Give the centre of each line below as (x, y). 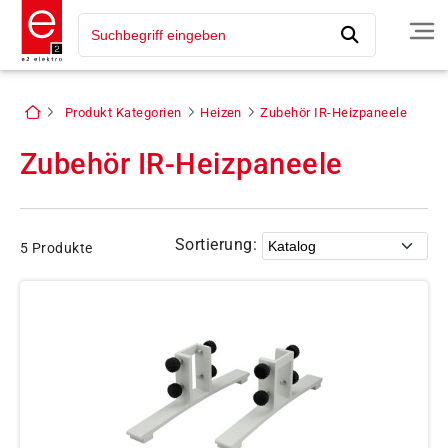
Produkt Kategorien (123, 112)
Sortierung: (215, 244)
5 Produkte (56, 248)
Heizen (221, 112)
